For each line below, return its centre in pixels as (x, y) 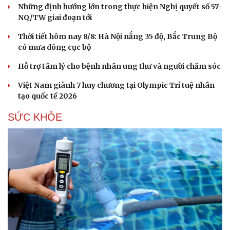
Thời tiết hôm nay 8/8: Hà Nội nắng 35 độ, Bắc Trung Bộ (118, 36)
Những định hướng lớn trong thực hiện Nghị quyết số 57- (120, 6)
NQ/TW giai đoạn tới (55, 17)
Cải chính (24, 222)
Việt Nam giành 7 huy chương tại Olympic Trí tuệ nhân (116, 85)
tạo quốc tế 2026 (47, 96)
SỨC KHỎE (35, 117)
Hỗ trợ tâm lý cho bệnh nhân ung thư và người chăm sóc (119, 66)
